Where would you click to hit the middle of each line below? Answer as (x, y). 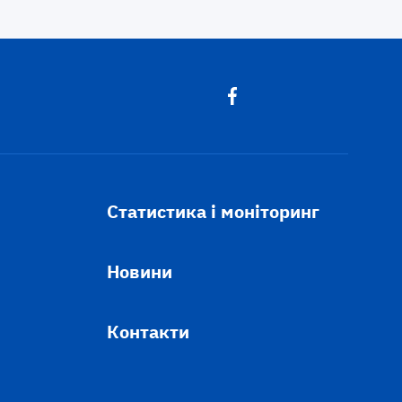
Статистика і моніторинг (213, 212)
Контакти (148, 332)
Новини (139, 272)
